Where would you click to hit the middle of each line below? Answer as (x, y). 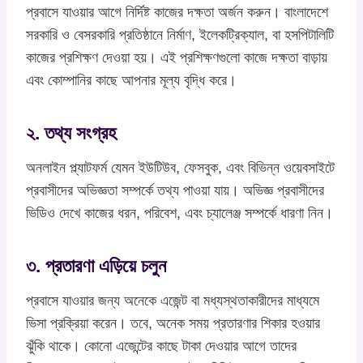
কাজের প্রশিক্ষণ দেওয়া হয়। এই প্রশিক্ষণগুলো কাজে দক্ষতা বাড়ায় (177, 57)
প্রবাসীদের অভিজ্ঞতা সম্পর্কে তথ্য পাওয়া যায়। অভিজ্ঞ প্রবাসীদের (175, 190)
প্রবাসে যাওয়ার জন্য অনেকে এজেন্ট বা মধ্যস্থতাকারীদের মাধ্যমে (173, 300)
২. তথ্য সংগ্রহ (71, 133)
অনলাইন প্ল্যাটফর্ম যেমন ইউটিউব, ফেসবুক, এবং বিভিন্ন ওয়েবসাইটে (180, 167)
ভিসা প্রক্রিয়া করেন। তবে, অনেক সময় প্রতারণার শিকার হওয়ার (173, 323)
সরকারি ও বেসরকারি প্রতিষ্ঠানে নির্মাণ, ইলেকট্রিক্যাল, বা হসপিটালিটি (180, 34)
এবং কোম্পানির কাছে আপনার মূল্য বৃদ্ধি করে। (131, 80)
